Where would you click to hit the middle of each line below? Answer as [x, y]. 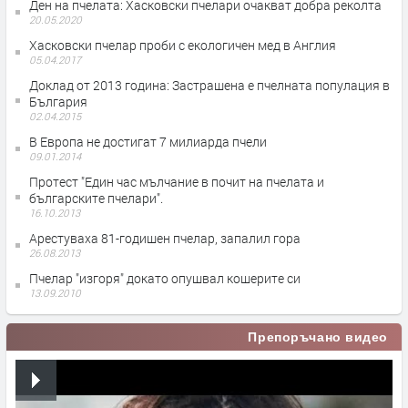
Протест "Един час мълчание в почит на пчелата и [177, 182]
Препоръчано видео [318, 337]
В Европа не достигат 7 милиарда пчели [148, 142]
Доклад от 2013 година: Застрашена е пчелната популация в [209, 86]
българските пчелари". [96, 199]
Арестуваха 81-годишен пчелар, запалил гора [165, 239]
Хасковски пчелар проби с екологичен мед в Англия [183, 46]
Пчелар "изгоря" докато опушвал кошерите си [165, 279]
